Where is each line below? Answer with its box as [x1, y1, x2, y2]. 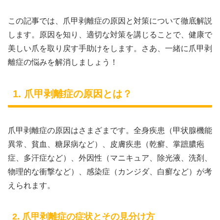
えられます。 [8, 181, 55, 190]
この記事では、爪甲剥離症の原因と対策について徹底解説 [8, 16, 212, 25]
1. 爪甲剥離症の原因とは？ [13, 88, 132, 100]
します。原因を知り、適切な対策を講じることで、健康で [8, 30, 212, 39]
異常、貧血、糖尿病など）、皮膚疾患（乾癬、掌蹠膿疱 [8, 139, 204, 148]
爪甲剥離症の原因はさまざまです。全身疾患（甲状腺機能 [8, 126, 212, 135]
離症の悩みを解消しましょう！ [8, 57, 118, 66]
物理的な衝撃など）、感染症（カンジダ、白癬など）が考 [8, 167, 212, 176]
